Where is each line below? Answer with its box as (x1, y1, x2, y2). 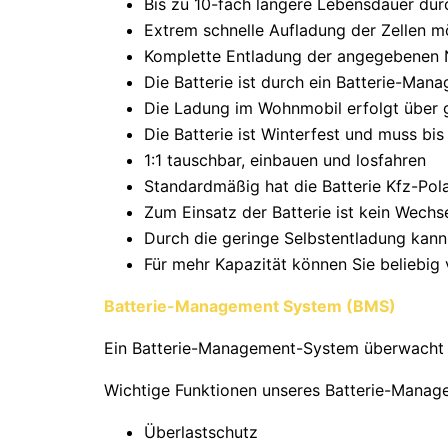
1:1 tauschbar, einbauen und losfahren (144, 150, 426, 171)
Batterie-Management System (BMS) (104, 296, 396, 317)
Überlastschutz (144, 422, 258, 443)
